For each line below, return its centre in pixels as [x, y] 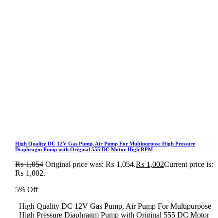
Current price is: [189, 164]
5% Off [27, 189]
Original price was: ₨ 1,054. [91, 164]
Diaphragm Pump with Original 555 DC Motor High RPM [84, 149]
